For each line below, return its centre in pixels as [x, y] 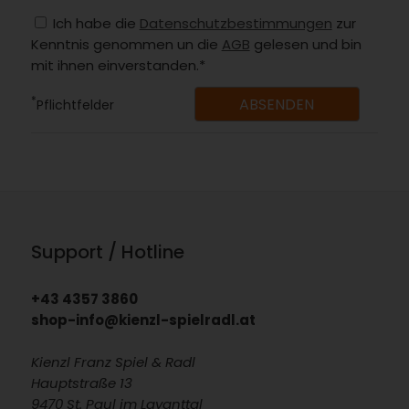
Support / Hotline [107, 252]
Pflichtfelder [75, 105]
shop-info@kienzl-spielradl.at [143, 320]
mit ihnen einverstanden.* [118, 65]
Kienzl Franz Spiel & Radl [113, 362]
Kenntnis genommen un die [126, 44]
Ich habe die [94, 23]
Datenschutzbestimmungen [236, 23]
